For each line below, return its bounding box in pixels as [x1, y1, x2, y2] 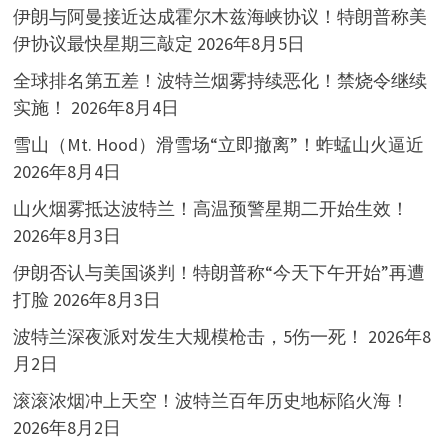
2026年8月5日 [196, 32, 305, 56]
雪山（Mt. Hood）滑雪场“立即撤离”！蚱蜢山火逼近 [12, 133, 424, 157]
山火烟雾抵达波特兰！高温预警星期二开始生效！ [12, 197, 409, 221]
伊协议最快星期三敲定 [12, 32, 193, 56]
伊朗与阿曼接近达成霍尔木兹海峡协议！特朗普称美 [12, 5, 427, 29]
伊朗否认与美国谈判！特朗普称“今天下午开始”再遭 [12, 261, 425, 285]
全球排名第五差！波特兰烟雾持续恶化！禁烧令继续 [12, 69, 427, 93]
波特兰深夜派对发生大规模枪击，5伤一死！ [12, 325, 364, 349]
